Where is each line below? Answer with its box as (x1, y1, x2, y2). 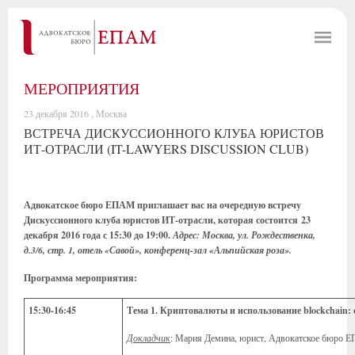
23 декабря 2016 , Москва (24, 107, 127, 120)
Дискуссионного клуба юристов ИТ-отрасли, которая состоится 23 (24, 213, 311, 227)
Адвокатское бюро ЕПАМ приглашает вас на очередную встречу (24, 198, 301, 212)
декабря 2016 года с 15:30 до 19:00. (24, 228, 173, 242)
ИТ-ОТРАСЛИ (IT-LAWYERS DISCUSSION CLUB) (24, 140, 308, 157)
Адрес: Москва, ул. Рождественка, (173, 228, 315, 242)
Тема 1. (127, 303, 160, 317)
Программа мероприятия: (24, 271, 137, 284)
